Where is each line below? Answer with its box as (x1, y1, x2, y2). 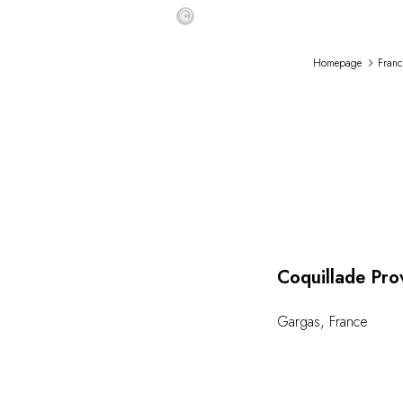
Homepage (313, 55, 362, 71)
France (329, 310, 368, 332)
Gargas (277, 310, 320, 332)
